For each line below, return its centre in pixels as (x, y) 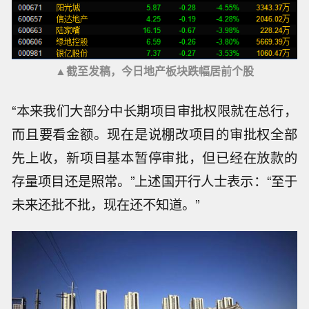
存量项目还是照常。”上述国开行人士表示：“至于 (154, 180)
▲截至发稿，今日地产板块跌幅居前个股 (154, 70)
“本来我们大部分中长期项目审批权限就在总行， (154, 110)
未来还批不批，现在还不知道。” (106, 204)
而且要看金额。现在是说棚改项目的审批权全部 (154, 133)
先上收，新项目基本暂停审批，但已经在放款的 (154, 157)
